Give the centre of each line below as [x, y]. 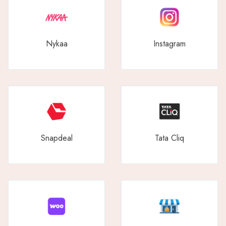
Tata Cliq [169, 138]
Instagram [169, 43]
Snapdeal [56, 138]
